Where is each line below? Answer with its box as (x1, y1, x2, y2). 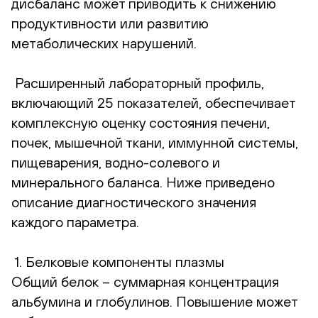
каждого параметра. (11, 213, 139, 230)
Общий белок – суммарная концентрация (11, 273, 279, 290)
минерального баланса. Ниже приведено (11, 173, 275, 190)
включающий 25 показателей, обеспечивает (11, 94, 295, 111)
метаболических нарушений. (11, 34, 197, 51)
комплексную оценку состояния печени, (11, 114, 270, 131)
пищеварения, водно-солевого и (11, 153, 220, 170)
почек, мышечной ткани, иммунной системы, (11, 133, 298, 150)
